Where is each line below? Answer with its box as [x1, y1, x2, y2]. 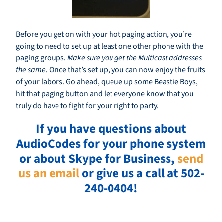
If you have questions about [36, 120, 186, 138]
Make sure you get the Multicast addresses [67, 53, 202, 64]
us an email [18, 165, 79, 183]
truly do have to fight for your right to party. [16, 100, 159, 111]
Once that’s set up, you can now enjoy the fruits [48, 64, 205, 76]
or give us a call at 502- [79, 165, 204, 183]
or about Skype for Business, [19, 150, 177, 168]
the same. [16, 64, 48, 76]
